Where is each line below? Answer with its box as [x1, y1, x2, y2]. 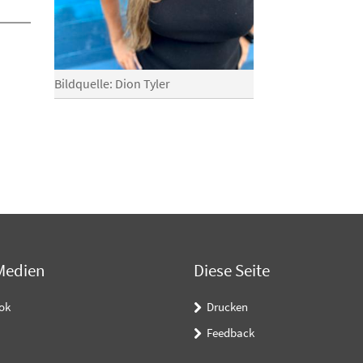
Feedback [207, 324, 254, 340]
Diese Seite [194, 258, 270, 281]
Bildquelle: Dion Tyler [53, 75, 170, 92]
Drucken [207, 298, 248, 314]
